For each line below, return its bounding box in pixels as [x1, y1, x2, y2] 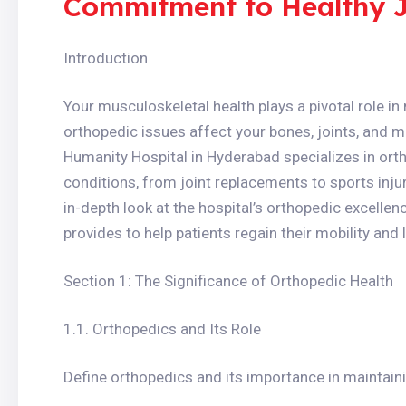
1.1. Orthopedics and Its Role [63, 320, 261, 338]
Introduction [63, 49, 148, 67]
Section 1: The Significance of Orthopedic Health [63, 272, 393, 290]
